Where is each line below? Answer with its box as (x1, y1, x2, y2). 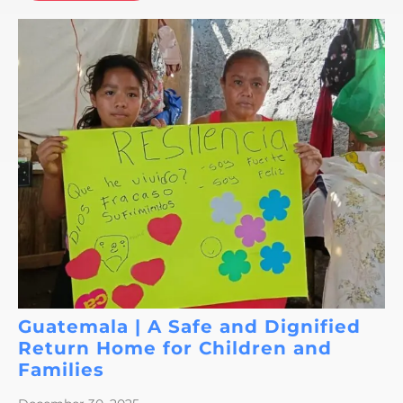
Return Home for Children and (18, 337, 332, 360)
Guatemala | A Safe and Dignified (18, 316, 361, 338)
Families (18, 359, 111, 381)
